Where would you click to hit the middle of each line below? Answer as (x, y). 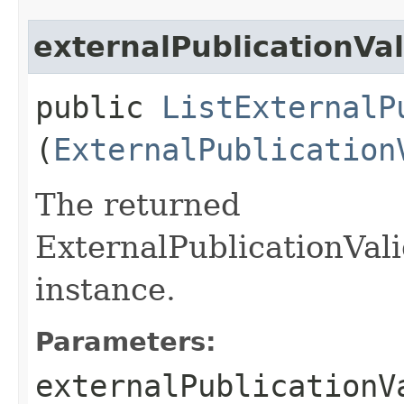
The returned (138, 204)
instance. (106, 289)
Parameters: (126, 341)
